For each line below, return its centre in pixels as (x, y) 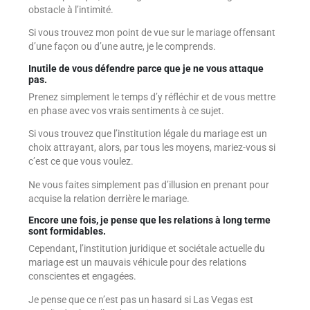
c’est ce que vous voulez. (81, 162)
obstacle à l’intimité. (71, 9)
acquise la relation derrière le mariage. (109, 198)
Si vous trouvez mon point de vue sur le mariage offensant (152, 33)
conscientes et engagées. (82, 276)
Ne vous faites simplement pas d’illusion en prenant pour (148, 184)
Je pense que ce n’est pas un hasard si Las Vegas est (140, 299)
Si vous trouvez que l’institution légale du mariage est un (147, 134)
